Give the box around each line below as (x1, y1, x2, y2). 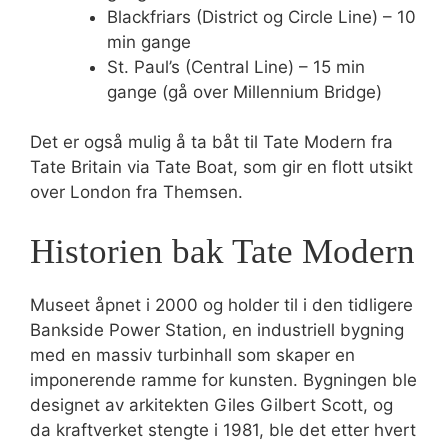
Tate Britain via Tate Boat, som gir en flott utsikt (30, 157, 413, 177)
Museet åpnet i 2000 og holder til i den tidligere (30, 294, 413, 315)
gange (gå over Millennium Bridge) (106, 81, 382, 102)
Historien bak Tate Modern (30, 231, 415, 271)
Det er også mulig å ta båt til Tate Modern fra (30, 132, 393, 152)
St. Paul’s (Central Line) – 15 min (106, 56, 365, 77)
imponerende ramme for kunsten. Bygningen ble (30, 369, 417, 390)
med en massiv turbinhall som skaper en (30, 344, 355, 365)
